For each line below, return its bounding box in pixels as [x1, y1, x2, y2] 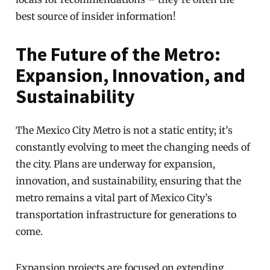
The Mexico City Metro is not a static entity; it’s [16, 124, 233, 136]
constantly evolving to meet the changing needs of [16, 141, 251, 153]
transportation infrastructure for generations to [16, 209, 237, 221]
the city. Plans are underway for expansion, [16, 158, 216, 170]
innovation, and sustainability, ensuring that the [16, 175, 242, 187]
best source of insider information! [16, 10, 177, 22]
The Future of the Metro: [16, 42, 221, 66]
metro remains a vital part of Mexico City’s [16, 192, 213, 204]
